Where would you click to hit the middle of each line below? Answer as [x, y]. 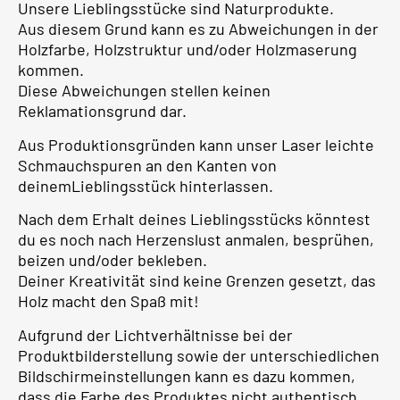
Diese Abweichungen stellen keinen [144, 91]
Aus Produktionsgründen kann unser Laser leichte [196, 144]
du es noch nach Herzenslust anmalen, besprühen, [196, 240]
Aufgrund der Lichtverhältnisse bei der [155, 334]
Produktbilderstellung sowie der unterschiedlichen [199, 355]
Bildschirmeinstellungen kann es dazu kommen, [187, 375]
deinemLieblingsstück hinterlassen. [146, 185]
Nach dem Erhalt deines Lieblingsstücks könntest [194, 219]
